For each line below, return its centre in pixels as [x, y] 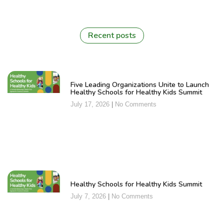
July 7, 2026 [89, 196]
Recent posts [112, 35]
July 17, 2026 [91, 104]
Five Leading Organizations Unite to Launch [139, 84]
